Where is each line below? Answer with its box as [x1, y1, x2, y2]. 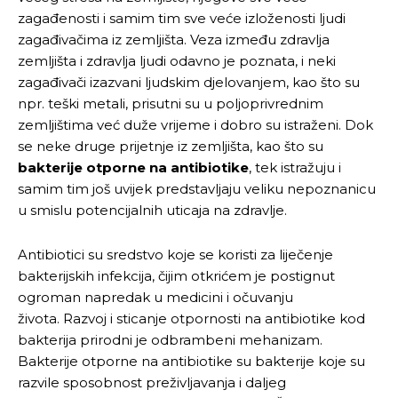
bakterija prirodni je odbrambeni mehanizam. [18, 330, 322, 348]
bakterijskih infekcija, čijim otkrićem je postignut [18, 267, 335, 284]
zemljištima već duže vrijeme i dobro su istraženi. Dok [18, 115, 373, 133]
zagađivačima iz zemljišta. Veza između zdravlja [18, 30, 330, 48]
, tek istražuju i [249, 158, 341, 176]
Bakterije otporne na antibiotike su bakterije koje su [18, 352, 365, 370]
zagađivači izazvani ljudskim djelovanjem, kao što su [18, 73, 360, 91]
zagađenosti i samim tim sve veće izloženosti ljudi [18, 9, 346, 27]
